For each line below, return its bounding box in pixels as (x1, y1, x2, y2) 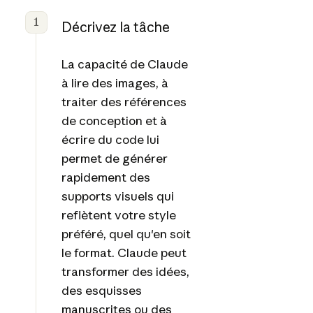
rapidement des (61, 169, 150, 184)
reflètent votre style (61, 207, 176, 222)
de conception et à (61, 112, 167, 128)
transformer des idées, (61, 263, 189, 279)
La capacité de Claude (61, 56, 188, 71)
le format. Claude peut (61, 245, 187, 260)
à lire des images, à (61, 75, 168, 90)
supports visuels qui (61, 188, 174, 203)
